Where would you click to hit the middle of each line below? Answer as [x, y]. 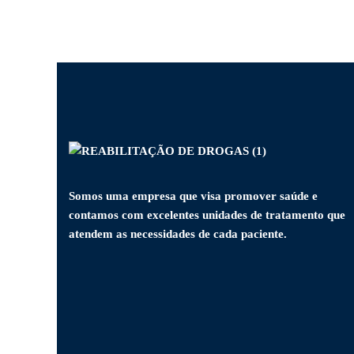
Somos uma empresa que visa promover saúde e [193, 196]
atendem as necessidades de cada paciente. [178, 234]
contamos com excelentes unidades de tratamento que [207, 215]
